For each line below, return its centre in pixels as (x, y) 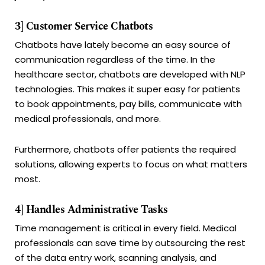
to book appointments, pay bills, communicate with (128, 104)
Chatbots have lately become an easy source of (123, 45)
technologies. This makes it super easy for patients (127, 89)
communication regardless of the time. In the (115, 60)
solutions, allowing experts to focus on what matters (131, 164)
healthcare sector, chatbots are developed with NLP (130, 75)
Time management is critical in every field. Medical (126, 228)
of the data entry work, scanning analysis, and (116, 257)
